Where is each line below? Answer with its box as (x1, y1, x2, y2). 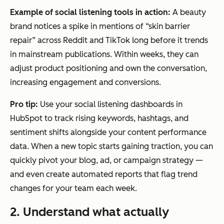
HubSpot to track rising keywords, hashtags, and (10, 113, 188, 123)
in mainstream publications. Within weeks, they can (10, 49, 198, 59)
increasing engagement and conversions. (10, 77, 161, 87)
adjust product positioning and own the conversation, (10, 63, 207, 73)
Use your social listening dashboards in (38, 99, 182, 109)
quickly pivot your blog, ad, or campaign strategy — (10, 155, 203, 165)
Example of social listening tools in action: (10, 7, 172, 17)
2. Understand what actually (10, 204, 169, 219)
